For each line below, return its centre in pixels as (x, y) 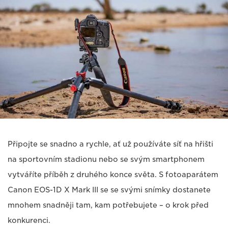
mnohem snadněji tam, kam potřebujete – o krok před (108, 205)
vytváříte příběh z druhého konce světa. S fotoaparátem (113, 175)
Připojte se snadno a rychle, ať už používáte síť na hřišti (110, 144)
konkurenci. (29, 221)
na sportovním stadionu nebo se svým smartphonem (106, 160)
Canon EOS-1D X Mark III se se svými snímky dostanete (109, 190)
